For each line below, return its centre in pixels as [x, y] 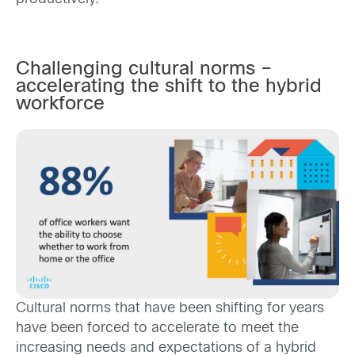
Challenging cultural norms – [144, 69]
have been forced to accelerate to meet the [157, 328]
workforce [60, 104]
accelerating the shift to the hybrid [169, 87]
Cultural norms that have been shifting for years [170, 308]
